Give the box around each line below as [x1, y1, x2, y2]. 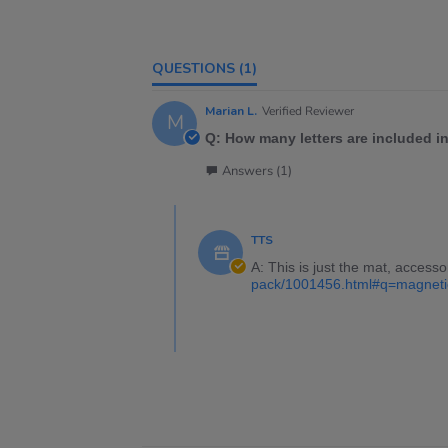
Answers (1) [222, 162, 292, 180]
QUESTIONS [164, 59, 235, 78]
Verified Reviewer [262, 103, 354, 119]
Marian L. [205, 103, 257, 119]
